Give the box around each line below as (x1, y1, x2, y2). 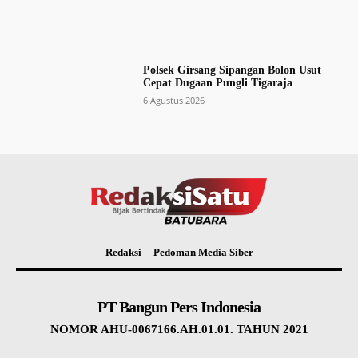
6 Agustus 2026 (142, 93, 205, 106)
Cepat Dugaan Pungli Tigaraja (142, 76, 292, 89)
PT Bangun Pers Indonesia (97, 298, 261, 316)
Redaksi (105, 246, 141, 259)
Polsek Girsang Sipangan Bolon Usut (142, 63, 321, 76)
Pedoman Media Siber (153, 246, 253, 259)
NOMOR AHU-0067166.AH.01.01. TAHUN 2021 (50, 323, 308, 336)
